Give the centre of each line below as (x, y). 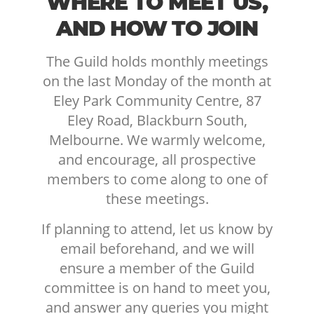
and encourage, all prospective (157, 159)
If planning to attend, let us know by (157, 228)
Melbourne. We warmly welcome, (157, 139)
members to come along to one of (157, 179)
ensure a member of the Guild (157, 268)
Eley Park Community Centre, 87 (157, 100)
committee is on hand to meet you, (157, 287)
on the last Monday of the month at (157, 81)
